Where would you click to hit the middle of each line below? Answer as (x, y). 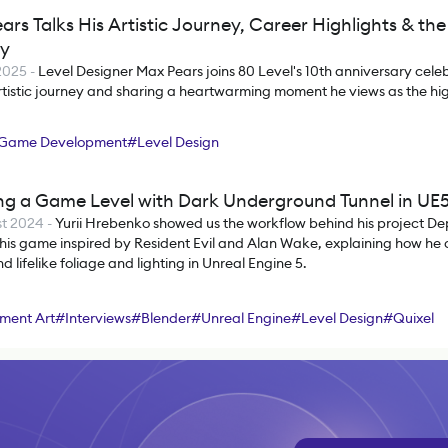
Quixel (413, 318)
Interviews (98, 318)
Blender (166, 318)
